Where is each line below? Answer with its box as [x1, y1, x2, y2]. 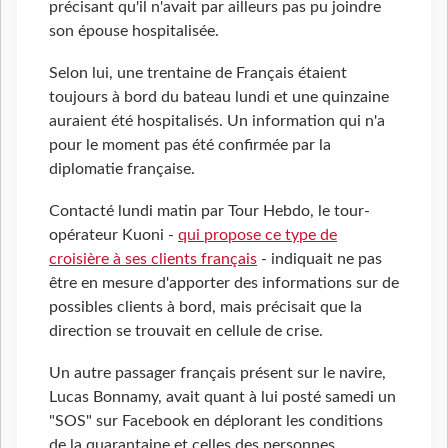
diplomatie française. [49, 160, 195, 177]
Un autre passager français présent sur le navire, [49, 364, 386, 381]
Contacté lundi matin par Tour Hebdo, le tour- [49, 202, 370, 219]
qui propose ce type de [178, 226, 337, 243]
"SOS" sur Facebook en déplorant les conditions [49, 412, 383, 429]
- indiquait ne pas [257, 250, 382, 267]
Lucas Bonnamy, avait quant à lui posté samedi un [49, 388, 396, 405]
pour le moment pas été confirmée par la [49, 136, 331, 153]
